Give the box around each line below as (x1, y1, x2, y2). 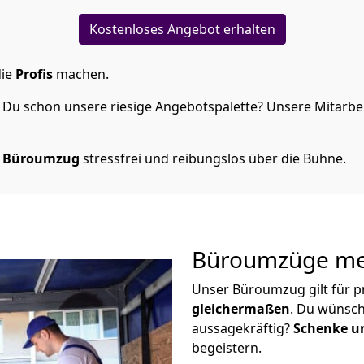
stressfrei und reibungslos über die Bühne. (80, 149, 346, 167)
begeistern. (192, 339, 262, 357)
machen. (53, 65, 109, 83)
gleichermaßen (192, 300, 290, 318)
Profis (15, 65, 53, 83)
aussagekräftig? (192, 319, 290, 337)
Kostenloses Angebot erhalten (89, 20, 275, 38)
